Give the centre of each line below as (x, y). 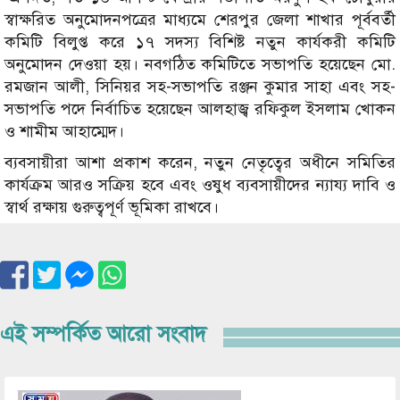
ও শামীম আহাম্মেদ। (64, 132)
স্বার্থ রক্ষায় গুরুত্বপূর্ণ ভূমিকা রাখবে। (112, 208)
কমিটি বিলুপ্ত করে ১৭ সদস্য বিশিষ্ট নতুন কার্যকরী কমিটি (200, 42)
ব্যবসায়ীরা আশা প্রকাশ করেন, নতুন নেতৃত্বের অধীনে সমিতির (200, 163)
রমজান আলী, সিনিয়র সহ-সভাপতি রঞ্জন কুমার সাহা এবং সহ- (200, 87)
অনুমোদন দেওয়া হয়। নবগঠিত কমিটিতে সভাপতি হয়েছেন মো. (200, 65)
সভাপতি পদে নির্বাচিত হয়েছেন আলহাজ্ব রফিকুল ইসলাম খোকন (200, 109)
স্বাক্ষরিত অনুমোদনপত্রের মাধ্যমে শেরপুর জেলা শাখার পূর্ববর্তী (200, 20)
